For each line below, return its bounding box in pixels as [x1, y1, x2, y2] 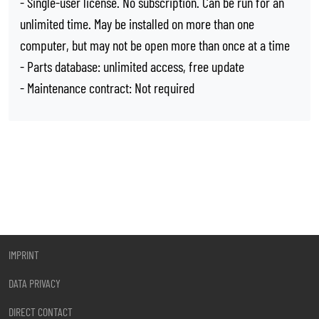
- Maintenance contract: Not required [20, 79, 194, 96]
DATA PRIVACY [9, 276, 61, 290]
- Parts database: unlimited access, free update [20, 58, 244, 75]
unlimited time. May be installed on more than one [20, 15, 254, 32]
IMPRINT [9, 248, 39, 261]
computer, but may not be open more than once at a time [20, 36, 290, 53]
